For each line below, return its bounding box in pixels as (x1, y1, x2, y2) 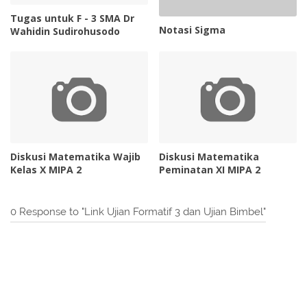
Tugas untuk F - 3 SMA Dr (10, 12, 134, 25)
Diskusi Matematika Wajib (10, 150, 140, 164)
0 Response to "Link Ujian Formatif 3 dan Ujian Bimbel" (10, 206, 266, 219)
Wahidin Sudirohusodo (10, 25, 120, 38)
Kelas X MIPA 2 (10, 163, 82, 177)
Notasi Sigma (159, 23, 226, 37)
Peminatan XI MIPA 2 (159, 163, 261, 177)
